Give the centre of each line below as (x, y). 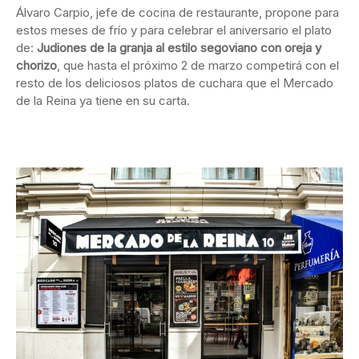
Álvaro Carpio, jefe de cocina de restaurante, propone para (177, 13)
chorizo (36, 66)
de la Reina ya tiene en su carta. (103, 101)
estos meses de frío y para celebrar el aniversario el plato (174, 30)
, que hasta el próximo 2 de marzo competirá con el (198, 66)
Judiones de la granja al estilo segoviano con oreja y (179, 48)
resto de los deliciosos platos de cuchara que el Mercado (175, 83)
